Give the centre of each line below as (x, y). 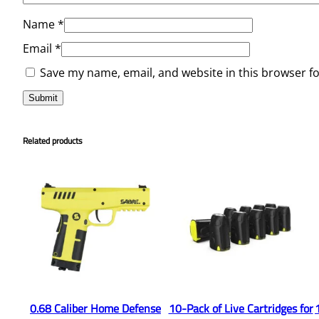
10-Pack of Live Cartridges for (241, 309)
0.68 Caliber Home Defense (95, 309)
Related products (53, 141)
